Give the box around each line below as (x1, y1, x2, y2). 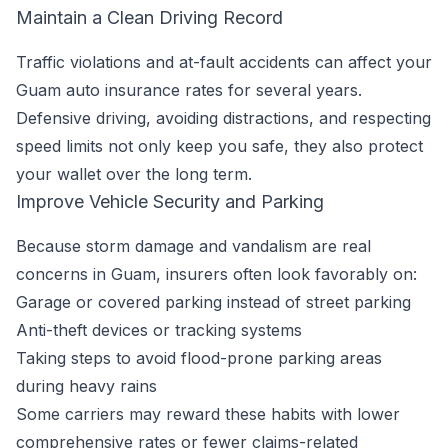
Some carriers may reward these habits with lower (16, 404, 400, 424)
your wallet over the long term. (16, 164, 252, 184)
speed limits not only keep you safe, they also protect (16, 136, 423, 156)
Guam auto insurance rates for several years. (16, 80, 362, 100)
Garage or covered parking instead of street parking (16, 292, 411, 312)
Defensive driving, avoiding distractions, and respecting (16, 108, 431, 128)
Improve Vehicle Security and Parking (16, 191, 324, 212)
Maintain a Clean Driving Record (16, 7, 283, 28)
